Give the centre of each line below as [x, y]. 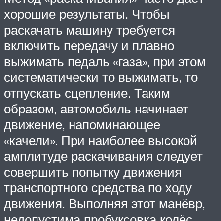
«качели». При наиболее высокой [101, 140]
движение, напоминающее [82, 125]
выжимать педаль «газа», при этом [105, 61]
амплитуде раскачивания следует [103, 156]
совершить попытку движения [93, 172]
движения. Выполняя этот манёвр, [105, 203]
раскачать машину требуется [90, 30]
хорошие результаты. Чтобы [87, 14]
